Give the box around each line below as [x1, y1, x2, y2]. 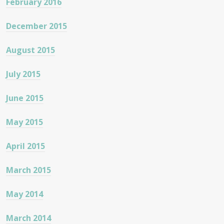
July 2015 [6, 68, 40, 79]
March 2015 [6, 164, 51, 175]
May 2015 [6, 116, 43, 127]
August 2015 [6, 44, 55, 55]
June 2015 [6, 92, 43, 103]
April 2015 [6, 140, 45, 151]
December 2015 [6, 20, 67, 31]
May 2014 [6, 188, 43, 199]
